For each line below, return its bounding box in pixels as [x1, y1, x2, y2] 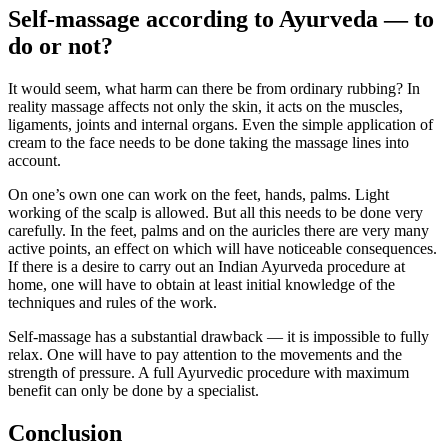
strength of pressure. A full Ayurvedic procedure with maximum [8, 363, 409, 381]
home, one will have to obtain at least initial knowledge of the [8, 275, 395, 293]
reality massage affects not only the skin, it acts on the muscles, [8, 97, 403, 115]
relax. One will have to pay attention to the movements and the [8, 345, 402, 363]
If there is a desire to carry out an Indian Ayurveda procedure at [8, 257, 405, 275]
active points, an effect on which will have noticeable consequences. [8, 239, 437, 257]
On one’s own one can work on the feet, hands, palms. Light [8, 185, 389, 203]
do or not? [8, 33, 113, 60]
